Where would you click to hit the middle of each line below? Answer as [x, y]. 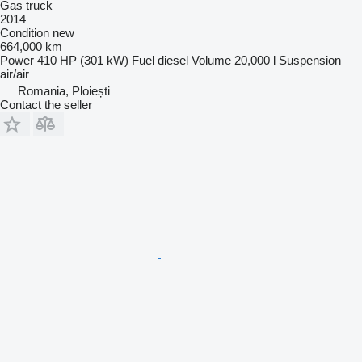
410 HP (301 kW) [83, 60]
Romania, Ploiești [64, 90]
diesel [173, 60]
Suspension [310, 60]
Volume [211, 60]
